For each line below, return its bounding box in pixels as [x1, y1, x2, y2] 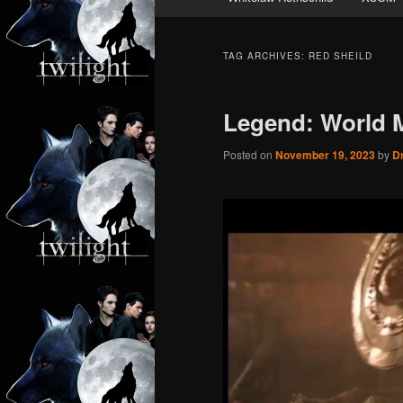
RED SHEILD [309, 49, 372, 63]
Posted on [223, 147, 275, 163]
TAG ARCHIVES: [223, 49, 309, 63]
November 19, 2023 [275, 147, 375, 164]
